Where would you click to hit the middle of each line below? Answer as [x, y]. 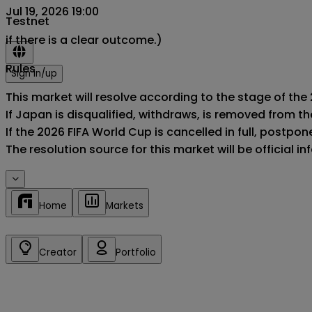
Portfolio [136, 252]
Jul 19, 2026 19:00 [52, 11]
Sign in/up [34, 73]
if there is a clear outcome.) [84, 40]
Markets [125, 205]
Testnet [28, 21]
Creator [58, 252]
